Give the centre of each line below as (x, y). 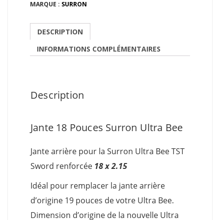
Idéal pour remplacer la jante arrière (98, 185)
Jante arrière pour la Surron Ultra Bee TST (108, 151)
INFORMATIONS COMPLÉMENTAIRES (99, 49)
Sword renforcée (62, 166)
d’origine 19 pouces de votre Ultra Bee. (102, 200)
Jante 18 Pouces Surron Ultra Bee (107, 128)
